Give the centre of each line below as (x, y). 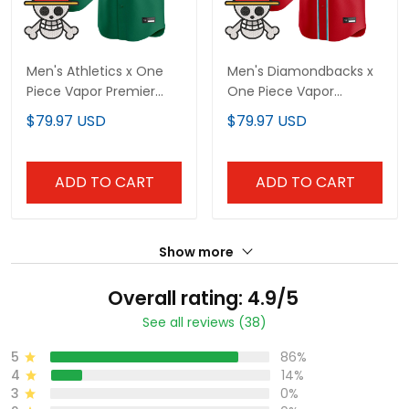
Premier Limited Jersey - (305, 112)
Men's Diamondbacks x (300, 72)
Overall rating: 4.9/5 (203, 299)
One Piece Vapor (281, 92)
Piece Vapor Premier (91, 92)
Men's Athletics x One (95, 72)
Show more (197, 252)
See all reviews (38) (204, 323)
